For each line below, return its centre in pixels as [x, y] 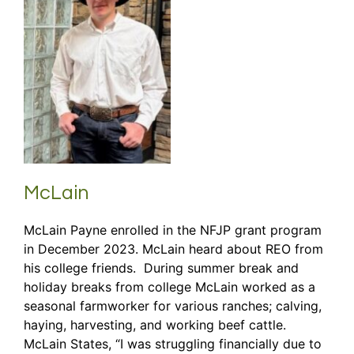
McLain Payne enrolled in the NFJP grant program [173, 230]
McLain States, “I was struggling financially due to [173, 343]
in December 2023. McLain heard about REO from [173, 249]
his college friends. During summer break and [161, 267]
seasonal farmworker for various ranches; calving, [173, 305]
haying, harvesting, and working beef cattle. [155, 324]
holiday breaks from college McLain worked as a [169, 286]
